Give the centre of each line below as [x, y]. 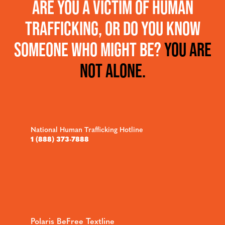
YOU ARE [188, 49]
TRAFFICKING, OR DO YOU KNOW [113, 28]
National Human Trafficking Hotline [87, 129]
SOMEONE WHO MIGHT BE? [89, 49]
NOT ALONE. [113, 70]
